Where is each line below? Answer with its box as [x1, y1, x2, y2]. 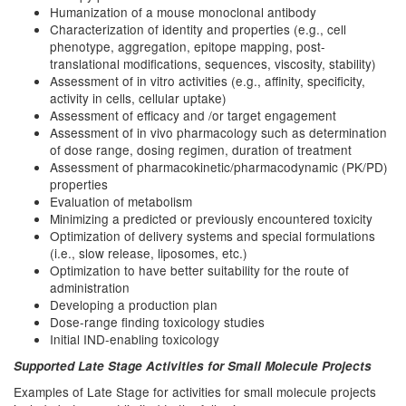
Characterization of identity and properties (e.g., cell [50, 20, 346, 38]
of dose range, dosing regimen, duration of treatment [50, 140, 352, 159]
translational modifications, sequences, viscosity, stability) [50, 54, 376, 72]
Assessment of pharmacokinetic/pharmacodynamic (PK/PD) [50, 158, 388, 176]
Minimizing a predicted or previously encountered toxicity [50, 209, 372, 227]
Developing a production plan [50, 295, 217, 314]
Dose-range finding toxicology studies [50, 313, 265, 331]
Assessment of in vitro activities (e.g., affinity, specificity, [50, 72, 365, 90]
